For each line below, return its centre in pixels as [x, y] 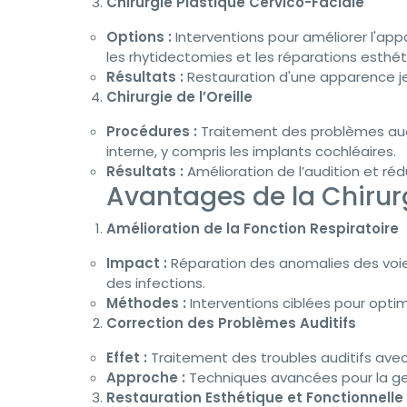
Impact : [137, 263]
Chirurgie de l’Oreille [179, 97]
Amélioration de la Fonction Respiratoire [253, 228]
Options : [139, 37]
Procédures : [152, 131]
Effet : [127, 357]
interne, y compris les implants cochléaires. [251, 151]
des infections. [156, 283]
